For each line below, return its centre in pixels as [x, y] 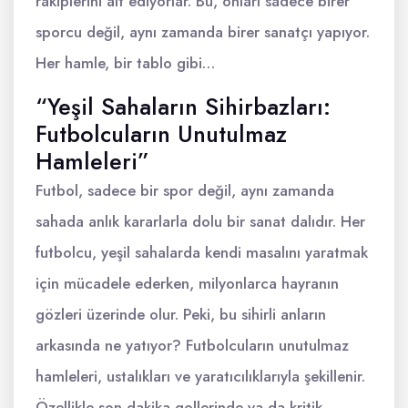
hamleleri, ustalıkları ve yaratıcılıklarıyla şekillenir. [200, 376]
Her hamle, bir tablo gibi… [125, 63]
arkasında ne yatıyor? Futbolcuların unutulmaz [192, 345]
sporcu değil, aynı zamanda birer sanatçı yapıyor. [203, 32]
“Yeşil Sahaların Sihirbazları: [183, 107]
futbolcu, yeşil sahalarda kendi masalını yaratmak [202, 252]
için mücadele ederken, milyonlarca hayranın [187, 283]
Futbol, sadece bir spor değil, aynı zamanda [185, 190]
